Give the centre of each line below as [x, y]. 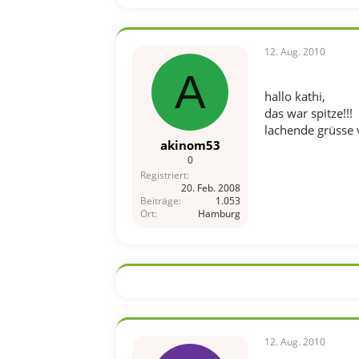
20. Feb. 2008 [210, 188]
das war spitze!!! [308, 113]
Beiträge [159, 200]
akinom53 [190, 145]
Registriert [163, 175]
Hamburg [219, 213]
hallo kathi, [294, 96]
